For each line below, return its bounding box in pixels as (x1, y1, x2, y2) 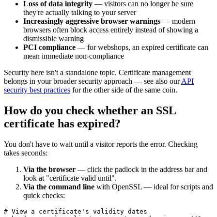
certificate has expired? (4, 117, 121, 130)
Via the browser (23, 165, 76, 173)
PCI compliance (23, 43, 76, 51)
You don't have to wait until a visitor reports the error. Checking (4, 139, 198, 148)
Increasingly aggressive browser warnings (23, 16, 160, 25)
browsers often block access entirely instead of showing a (23, 25, 198, 34)
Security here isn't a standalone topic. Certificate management (4, 68, 191, 77)
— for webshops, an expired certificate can (76, 43, 208, 51)
